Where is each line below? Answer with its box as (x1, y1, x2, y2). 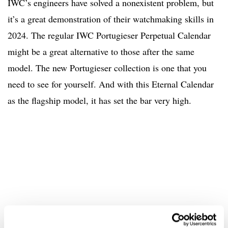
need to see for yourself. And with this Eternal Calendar (8, 78, 214, 91)
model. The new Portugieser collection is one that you (8, 62, 207, 74)
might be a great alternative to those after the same (8, 45, 194, 58)
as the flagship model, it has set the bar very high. (8, 94, 191, 107)
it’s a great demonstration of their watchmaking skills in (8, 13, 214, 25)
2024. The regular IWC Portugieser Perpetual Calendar (8, 29, 211, 42)
